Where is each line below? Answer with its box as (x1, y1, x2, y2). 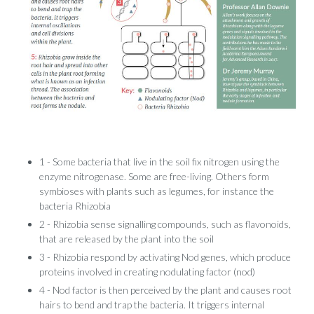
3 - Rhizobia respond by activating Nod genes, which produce (39, 250, 291, 263)
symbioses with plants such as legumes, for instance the (39, 184, 274, 197)
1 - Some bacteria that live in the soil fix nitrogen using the (39, 155, 280, 168)
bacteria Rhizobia (39, 199, 111, 212)
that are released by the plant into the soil (39, 232, 214, 245)
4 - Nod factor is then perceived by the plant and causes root (39, 283, 292, 296)
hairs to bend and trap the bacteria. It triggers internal (39, 298, 264, 310)
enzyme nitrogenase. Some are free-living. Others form (39, 170, 269, 182)
